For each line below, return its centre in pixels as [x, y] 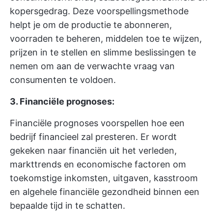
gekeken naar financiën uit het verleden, [93, 151]
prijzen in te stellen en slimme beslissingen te [103, 52]
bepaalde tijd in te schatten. [68, 206]
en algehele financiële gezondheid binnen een [105, 192]
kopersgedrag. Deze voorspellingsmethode [99, 11]
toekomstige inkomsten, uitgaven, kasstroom [104, 178]
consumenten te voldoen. [63, 80]
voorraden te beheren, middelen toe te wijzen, [106, 39]
